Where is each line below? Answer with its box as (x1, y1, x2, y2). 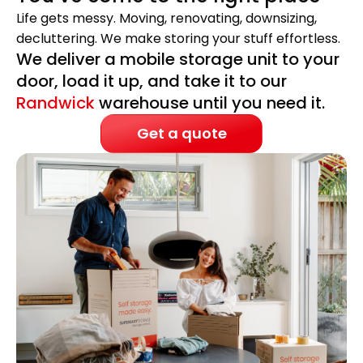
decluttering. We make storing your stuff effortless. (16, 29, 340, 49)
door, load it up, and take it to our (16, 70, 287, 93)
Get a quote (136, 123, 227, 144)
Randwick (16, 92, 95, 115)
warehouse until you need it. (95, 92, 325, 115)
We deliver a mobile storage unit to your (16, 48, 340, 71)
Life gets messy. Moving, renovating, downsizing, (16, 9, 317, 28)
